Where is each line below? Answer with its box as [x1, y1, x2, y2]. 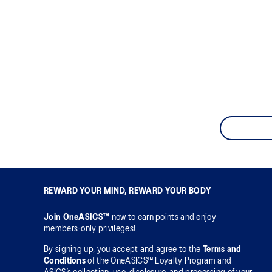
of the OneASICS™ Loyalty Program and [86, 257, 232, 266]
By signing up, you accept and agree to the [44, 245, 203, 254]
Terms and [202, 245, 242, 254]
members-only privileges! [44, 225, 136, 234]
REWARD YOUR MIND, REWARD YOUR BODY [44, 187, 211, 196]
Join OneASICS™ [44, 213, 112, 222]
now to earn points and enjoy [111, 213, 216, 222]
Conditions [44, 257, 86, 266]
